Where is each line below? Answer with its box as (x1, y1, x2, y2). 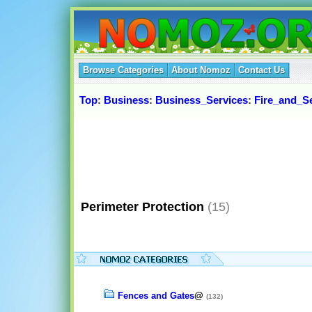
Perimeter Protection (74, 199, 204, 214)
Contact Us (238, 65, 285, 75)
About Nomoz (171, 65, 231, 75)
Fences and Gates (118, 290, 194, 302)
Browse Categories (83, 65, 164, 75)
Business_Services (155, 94, 248, 107)
